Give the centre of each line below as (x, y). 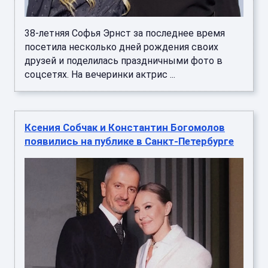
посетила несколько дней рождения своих (121, 47)
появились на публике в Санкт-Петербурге (129, 141)
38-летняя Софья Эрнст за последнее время (125, 33)
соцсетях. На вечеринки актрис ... (100, 74)
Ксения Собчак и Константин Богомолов (125, 127)
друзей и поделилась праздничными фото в (124, 60)
